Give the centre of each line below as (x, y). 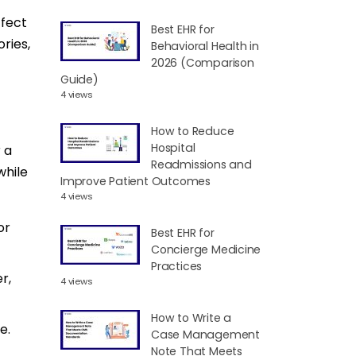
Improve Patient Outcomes (135, 181)
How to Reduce (193, 131)
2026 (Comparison (203, 62)
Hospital (173, 147)
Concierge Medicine (206, 249)
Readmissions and (201, 164)
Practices (177, 266)
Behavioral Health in (205, 46)
